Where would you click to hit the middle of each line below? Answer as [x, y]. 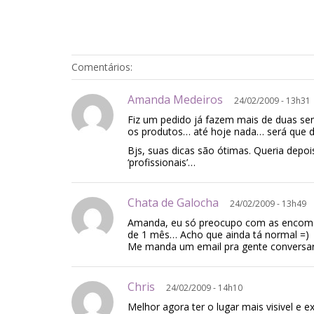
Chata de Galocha [179, 203]
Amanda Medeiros [181, 100]
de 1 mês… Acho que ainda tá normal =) [218, 234]
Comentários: [102, 67]
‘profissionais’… [162, 162]
